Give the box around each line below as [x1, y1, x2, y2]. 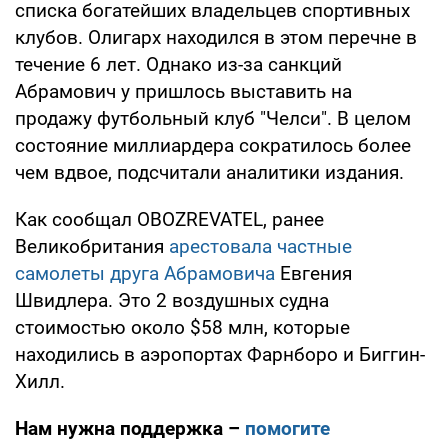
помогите [245, 416, 330, 440]
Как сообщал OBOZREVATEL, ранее [15, 207, 324, 231]
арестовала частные [169, 234, 352, 258]
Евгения [275, 261, 352, 285]
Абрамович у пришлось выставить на [15, 79, 352, 103]
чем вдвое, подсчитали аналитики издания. [15, 160, 404, 184]
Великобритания [15, 234, 169, 258]
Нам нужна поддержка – [15, 416, 245, 440]
